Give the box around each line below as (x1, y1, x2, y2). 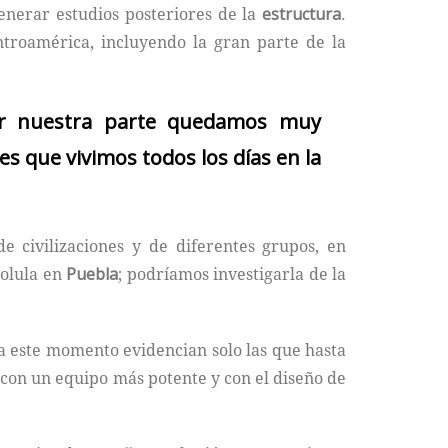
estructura (262, 3, 341, 26)
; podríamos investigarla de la (118, 263, 347, 286)
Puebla (66, 263, 119, 286)
